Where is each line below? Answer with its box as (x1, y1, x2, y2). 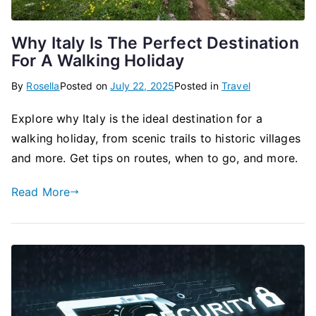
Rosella (26, 79, 60, 92)
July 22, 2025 (110, 79, 175, 92)
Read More (11, 184, 71, 199)
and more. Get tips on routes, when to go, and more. (11, 150, 298, 165)
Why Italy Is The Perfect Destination (11, 32, 299, 53)
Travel (221, 79, 250, 92)
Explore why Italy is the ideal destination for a (11, 111, 262, 126)
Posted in (174, 79, 221, 92)
